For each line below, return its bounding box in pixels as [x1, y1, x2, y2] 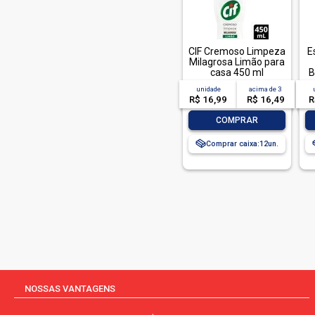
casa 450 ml [210, 67, 264, 78]
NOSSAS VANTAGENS [25, 283, 115, 294]
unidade [195, 85, 221, 93]
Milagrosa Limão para [189, 56, 285, 67]
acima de [249, 85, 278, 93]
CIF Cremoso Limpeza [188, 46, 285, 57]
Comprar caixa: [206, 139, 259, 148]
